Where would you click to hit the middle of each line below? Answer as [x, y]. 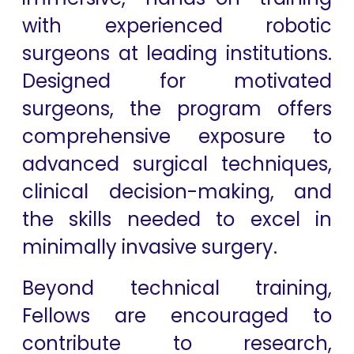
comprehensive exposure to [177, 136]
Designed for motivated [177, 81]
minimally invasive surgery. [150, 247]
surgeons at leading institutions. [177, 53]
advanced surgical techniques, [177, 164]
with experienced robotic [177, 26]
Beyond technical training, [177, 288]
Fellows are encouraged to [177, 316]
